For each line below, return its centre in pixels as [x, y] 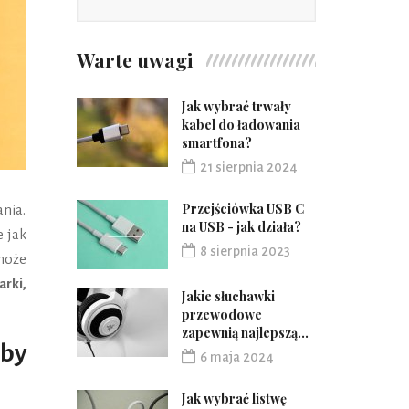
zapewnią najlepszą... [245, 333]
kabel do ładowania [241, 125]
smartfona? [216, 143]
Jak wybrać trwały [236, 106]
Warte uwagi [134, 59]
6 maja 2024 [236, 357]
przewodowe [221, 315]
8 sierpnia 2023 [245, 251]
